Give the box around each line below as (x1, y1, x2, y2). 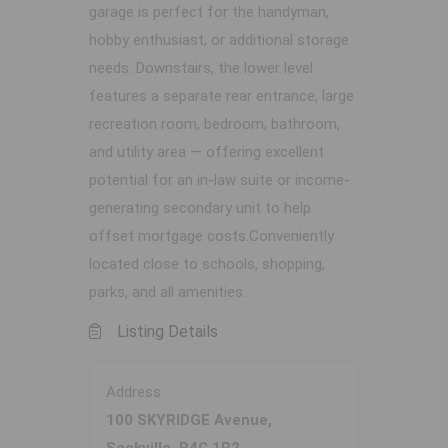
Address (106, 383, 161, 402)
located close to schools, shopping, (89, 255, 325, 274)
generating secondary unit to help (89, 199, 311, 218)
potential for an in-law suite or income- (89, 171, 350, 190)
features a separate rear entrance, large (89, 87, 354, 106)
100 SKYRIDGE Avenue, (106, 411, 272, 430)
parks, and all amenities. (89, 283, 246, 302)
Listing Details (117, 322, 218, 342)
